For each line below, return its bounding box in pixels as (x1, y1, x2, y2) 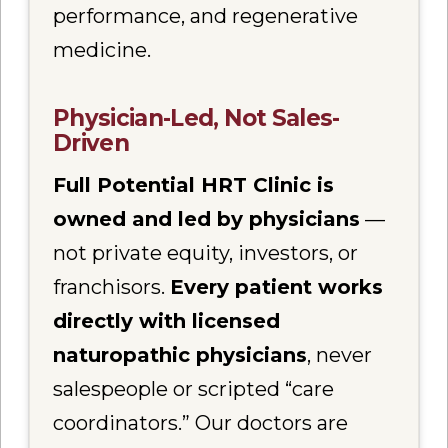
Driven (53, 129, 130, 158)
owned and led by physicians (53, 206, 361, 231)
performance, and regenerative (53, 3, 359, 28)
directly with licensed (53, 308, 281, 333)
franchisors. (53, 274, 171, 299)
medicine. (53, 37, 152, 62)
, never (307, 342, 373, 367)
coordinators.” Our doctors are (53, 410, 349, 435)
